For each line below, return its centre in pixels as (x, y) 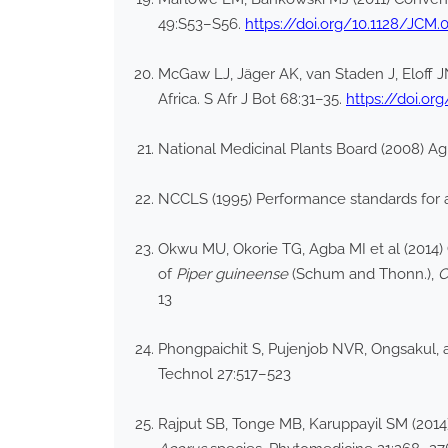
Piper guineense (232, 274)
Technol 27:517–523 (224, 374)
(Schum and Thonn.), (363, 274)
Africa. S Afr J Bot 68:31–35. (252, 99)
